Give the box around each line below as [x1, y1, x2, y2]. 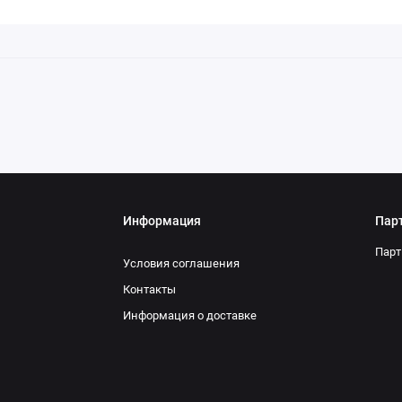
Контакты [123, 283, 177, 297]
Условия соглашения [123, 257, 240, 271]
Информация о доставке [123, 308, 258, 322]
